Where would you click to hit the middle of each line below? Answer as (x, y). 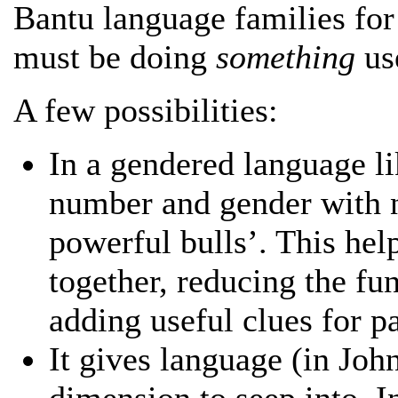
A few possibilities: (146, 111)
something (286, 57)
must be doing (115, 57)
